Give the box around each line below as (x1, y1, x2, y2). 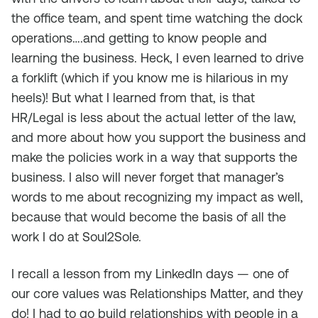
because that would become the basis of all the (11, 209, 286, 224)
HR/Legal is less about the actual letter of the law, (11, 110, 296, 125)
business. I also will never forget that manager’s (11, 170, 284, 185)
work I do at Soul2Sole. (11, 229, 141, 244)
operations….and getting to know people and (11, 31, 267, 45)
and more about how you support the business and (11, 130, 306, 145)
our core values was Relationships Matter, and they (11, 286, 303, 301)
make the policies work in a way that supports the (11, 150, 297, 165)
